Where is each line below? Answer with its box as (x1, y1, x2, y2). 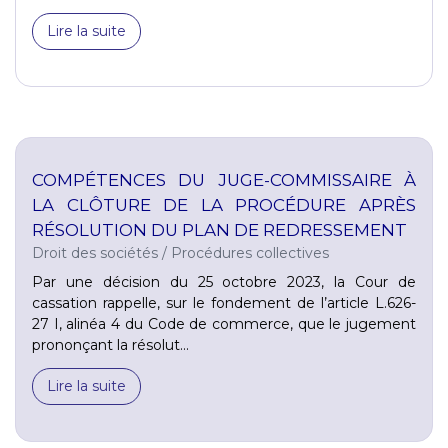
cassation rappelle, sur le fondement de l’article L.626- (32, 293, 416, 312)
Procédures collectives (171, 243, 329, 262)
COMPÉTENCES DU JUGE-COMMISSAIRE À (32, 169, 416, 190)
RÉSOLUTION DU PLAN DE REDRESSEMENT (32, 219, 407, 240)
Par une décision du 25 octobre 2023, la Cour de (32, 272, 416, 291)
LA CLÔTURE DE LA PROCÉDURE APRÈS (32, 194, 416, 215)
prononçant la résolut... (32, 335, 189, 354)
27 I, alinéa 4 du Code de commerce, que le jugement (32, 314, 416, 333)
